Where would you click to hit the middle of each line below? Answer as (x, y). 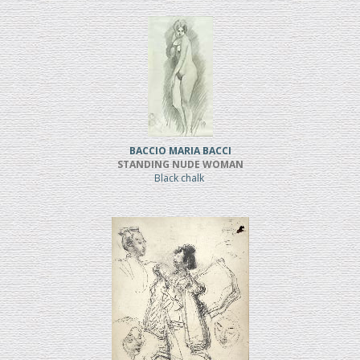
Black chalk (180, 178)
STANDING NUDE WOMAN (180, 165)
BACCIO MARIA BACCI (180, 151)
